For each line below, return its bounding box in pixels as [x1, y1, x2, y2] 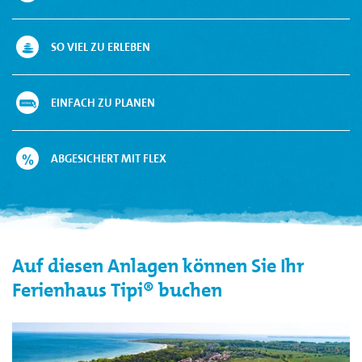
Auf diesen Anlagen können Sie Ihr [12, 252, 304, 279]
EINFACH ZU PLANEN [51, 95, 155, 110]
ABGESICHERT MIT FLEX [51, 150, 166, 166]
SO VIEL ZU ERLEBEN [51, 39, 150, 54]
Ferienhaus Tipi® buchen [12, 276, 222, 303]
